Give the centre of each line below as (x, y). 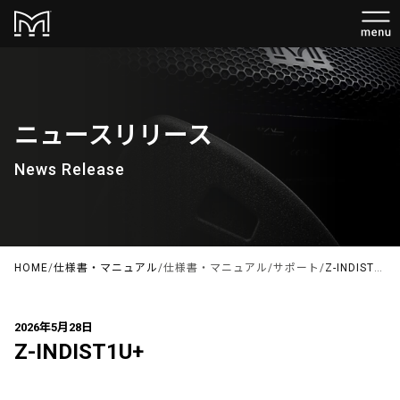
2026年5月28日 (54, 328)
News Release (70, 170)
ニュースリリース (113, 136)
